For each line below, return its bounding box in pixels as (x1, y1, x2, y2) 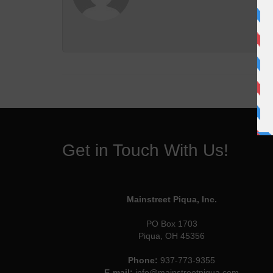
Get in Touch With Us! (62, 141, 229, 160)
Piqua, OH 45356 (138, 231, 205, 241)
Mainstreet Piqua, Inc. (126, 194, 217, 204)
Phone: (128, 255, 158, 265)
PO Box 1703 (146, 219, 197, 229)
